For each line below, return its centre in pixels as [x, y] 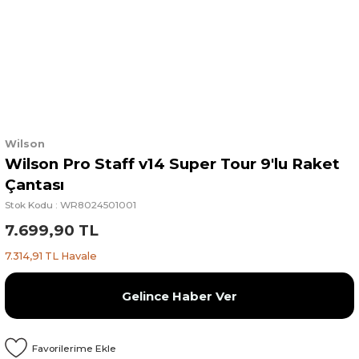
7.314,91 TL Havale [51, 256]
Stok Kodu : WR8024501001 [71, 205]
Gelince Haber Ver [179, 296]
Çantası [34, 185]
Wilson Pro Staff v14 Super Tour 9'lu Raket [172, 164]
